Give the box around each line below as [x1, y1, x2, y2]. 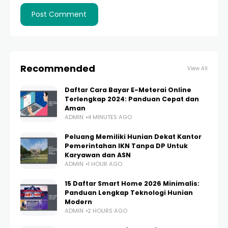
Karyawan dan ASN [65, 151, 131, 159]
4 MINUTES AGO [88, 113, 132, 121]
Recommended [20, 62, 95, 75]
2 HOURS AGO [88, 207, 127, 215]
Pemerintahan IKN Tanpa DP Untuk [65, 141, 188, 150]
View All [187, 65, 208, 72]
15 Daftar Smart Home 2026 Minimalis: [65, 179, 199, 188]
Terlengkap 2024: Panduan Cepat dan [65, 95, 199, 103]
